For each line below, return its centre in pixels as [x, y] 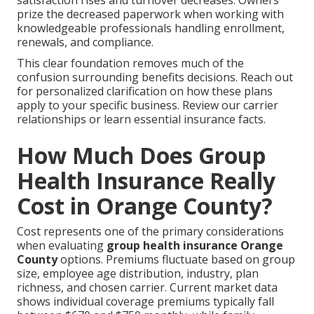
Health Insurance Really [146, 180]
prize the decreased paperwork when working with [150, 14]
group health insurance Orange [195, 245]
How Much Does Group [141, 155]
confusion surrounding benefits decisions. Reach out [155, 77]
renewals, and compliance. [85, 42]
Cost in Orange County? [145, 205]
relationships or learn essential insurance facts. [141, 119]
